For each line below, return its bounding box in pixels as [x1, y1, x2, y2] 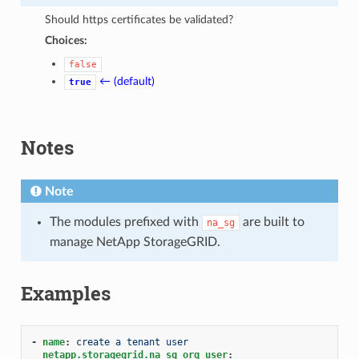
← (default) [99, 75, 155, 87]
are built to [239, 215, 305, 228]
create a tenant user [75, 336, 188, 348]
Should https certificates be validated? [45, 13, 234, 26]
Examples [20, 280, 111, 306]
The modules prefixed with [49, 215, 202, 228]
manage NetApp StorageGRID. [49, 235, 220, 248]
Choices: [45, 34, 88, 46]
